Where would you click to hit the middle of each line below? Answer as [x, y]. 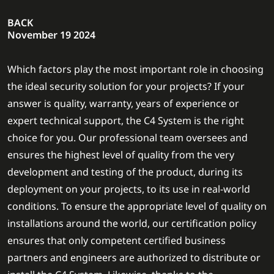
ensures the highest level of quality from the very [121, 155]
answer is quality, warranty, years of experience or [123, 103]
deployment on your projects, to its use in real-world [129, 189]
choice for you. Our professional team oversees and [128, 138]
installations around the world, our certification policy [132, 223]
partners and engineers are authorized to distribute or [134, 257]
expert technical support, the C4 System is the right [126, 120]
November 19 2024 [51, 35]
